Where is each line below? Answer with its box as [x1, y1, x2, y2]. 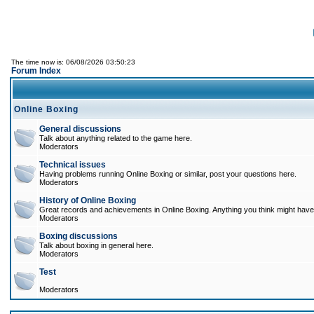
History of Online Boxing [39, 196, 136, 205]
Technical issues [39, 160, 106, 170]
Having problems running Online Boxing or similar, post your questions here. [39, 170, 296, 178]
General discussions [39, 124, 121, 134]
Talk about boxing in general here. [39, 241, 153, 250]
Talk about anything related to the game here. [39, 134, 192, 142]
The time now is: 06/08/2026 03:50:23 [11, 58, 135, 66]
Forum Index [11, 66, 61, 76]
